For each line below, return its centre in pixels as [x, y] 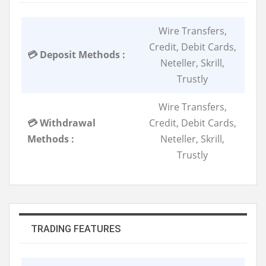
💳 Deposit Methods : [76, 54]
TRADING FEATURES [76, 229]
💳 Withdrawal [61, 123]
